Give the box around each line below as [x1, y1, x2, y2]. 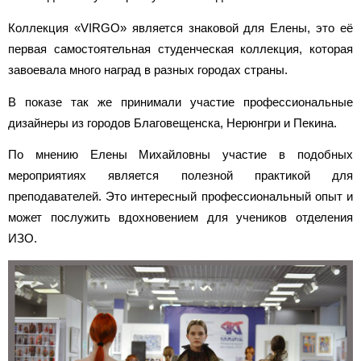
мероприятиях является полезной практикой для [8, 168, 353, 183]
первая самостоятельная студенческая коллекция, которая [8, 41, 353, 56]
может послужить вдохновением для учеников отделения [8, 210, 353, 225]
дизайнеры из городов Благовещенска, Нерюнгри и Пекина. [8, 115, 337, 130]
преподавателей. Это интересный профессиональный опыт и [8, 189, 353, 204]
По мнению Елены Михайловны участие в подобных [8, 147, 353, 162]
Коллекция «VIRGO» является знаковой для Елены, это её [8, 20, 353, 35]
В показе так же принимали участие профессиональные [8, 94, 353, 109]
